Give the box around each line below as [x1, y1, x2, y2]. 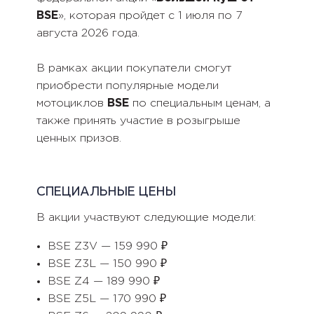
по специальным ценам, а [128, 98, 271, 109]
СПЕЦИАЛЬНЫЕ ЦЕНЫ [36, 186, 176, 199]
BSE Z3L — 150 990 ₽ [47, 259, 167, 270]
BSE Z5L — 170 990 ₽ [47, 294, 166, 305]
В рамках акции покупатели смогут [36, 63, 231, 74]
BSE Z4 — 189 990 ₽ [47, 276, 160, 287]
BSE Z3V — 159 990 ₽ [47, 241, 168, 252]
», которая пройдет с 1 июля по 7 [57, 11, 242, 22]
